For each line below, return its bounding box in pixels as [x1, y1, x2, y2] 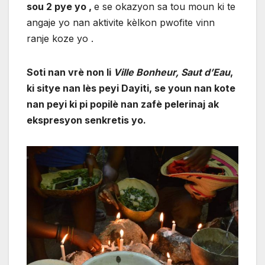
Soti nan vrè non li [27, 66, 114, 78]
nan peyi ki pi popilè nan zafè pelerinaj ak [27, 98, 219, 110]
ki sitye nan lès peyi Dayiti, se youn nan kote [27, 82, 235, 94]
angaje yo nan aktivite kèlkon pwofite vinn [27, 16, 215, 28]
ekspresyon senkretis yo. [27, 114, 146, 126]
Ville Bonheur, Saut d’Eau [114, 66, 230, 78]
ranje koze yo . [27, 32, 93, 44]
